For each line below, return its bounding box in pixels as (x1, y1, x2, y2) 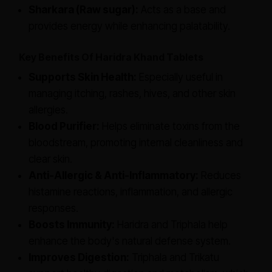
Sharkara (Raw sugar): (29, 4, 138, 16)
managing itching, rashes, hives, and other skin (29, 87, 236, 100)
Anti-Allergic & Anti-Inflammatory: (29, 169, 199, 182)
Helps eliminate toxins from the (100, 120, 240, 132)
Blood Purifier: (29, 120, 100, 132)
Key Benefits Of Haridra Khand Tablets (19, 51, 203, 63)
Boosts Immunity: (29, 219, 115, 231)
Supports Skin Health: (29, 71, 137, 83)
